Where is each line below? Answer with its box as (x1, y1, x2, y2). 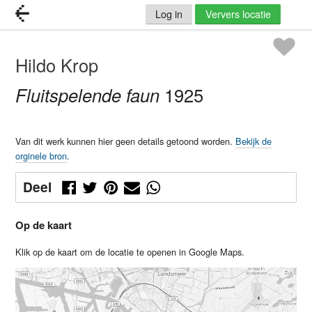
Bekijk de (235, 134, 272, 148)
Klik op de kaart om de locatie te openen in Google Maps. (15, 244, 245, 258)
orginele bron (15, 149, 68, 163)
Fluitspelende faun (15, 82, 160, 108)
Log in (155, 6, 183, 22)
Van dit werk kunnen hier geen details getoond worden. (15, 134, 236, 148)
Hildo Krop (15, 52, 99, 78)
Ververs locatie (205, 6, 271, 22)
